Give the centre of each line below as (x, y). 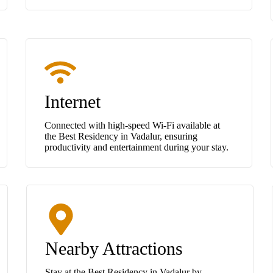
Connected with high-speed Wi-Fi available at (132, 125)
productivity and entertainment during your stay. (136, 147)
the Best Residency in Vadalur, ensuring (121, 136)
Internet (73, 101)
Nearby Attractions (114, 248)
